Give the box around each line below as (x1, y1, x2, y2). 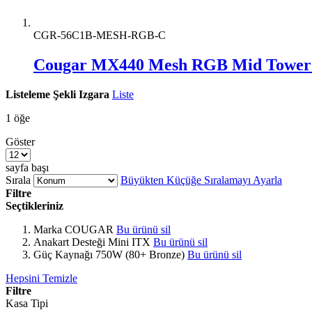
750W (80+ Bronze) (95, 248, 185, 260)
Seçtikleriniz (6, 199, 63, 212)
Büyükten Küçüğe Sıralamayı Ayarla (120, 173, 282, 186)
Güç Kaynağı (33, 248, 93, 260)
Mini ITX (108, 235, 150, 248)
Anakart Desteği (33, 235, 105, 248)
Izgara (79, 88, 109, 100)
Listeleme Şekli (6, 88, 76, 100)
